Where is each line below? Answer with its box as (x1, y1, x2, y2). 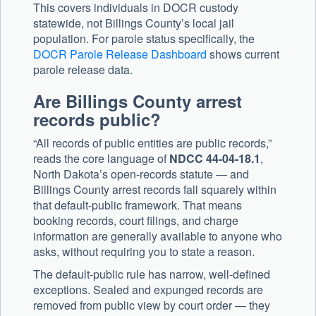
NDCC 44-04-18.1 (169, 150, 260, 167)
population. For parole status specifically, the (33, 30, 255, 47)
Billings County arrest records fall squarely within (33, 181, 276, 198)
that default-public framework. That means (33, 197, 242, 214)
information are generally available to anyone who (33, 228, 282, 245)
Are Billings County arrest (33, 89, 242, 114)
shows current (207, 46, 279, 63)
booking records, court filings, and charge (33, 212, 238, 229)
